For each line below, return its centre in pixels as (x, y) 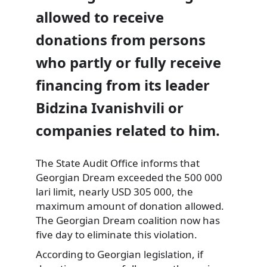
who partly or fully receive (128, 62)
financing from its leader (123, 85)
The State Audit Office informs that (118, 163)
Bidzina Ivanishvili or (110, 108)
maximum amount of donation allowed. (130, 206)
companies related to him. (128, 130)
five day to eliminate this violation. (117, 234)
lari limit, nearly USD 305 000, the (114, 191)
